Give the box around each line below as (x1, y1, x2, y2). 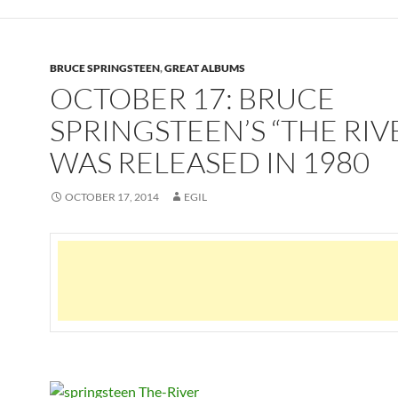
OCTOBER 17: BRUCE (50, 79, 335, 116)
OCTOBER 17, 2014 (65, 189, 159, 203)
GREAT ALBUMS (164, 60, 245, 75)
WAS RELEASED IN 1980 (50, 143, 370, 180)
